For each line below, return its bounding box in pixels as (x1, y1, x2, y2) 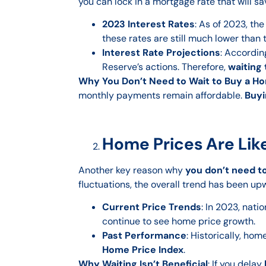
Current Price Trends (102, 201, 201, 214)
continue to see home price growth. (102, 215, 255, 228)
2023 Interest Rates (102, 18, 195, 31)
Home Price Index (102, 243, 183, 256)
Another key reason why (78, 163, 185, 176)
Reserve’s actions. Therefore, (102, 61, 228, 74)
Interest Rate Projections (102, 46, 220, 59)
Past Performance (102, 229, 186, 242)
